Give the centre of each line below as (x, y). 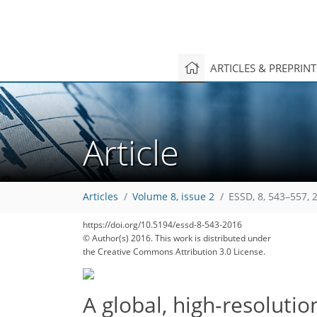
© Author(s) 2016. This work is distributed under (177, 238)
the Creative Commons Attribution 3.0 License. (174, 252)
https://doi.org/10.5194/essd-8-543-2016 (162, 225)
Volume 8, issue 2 (173, 197)
